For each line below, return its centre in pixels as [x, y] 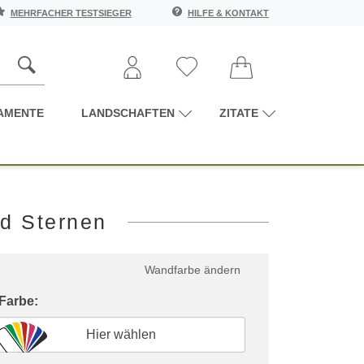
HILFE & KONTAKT [228, 13]
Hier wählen [121, 334]
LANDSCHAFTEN [128, 113]
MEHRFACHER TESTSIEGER [71, 13]
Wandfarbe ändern [193, 269]
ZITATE [238, 113]
